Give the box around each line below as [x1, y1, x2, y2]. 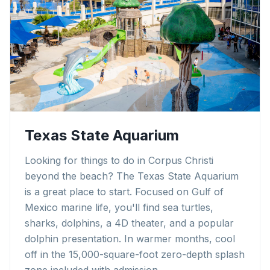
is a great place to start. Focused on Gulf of [25, 186, 224, 198]
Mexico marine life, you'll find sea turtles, [25, 201, 213, 213]
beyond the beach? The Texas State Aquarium [25, 170, 239, 182]
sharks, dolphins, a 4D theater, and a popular [25, 217, 234, 229]
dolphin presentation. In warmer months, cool [25, 233, 235, 245]
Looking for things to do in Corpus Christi [25, 154, 213, 166]
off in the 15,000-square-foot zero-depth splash [25, 248, 245, 260]
